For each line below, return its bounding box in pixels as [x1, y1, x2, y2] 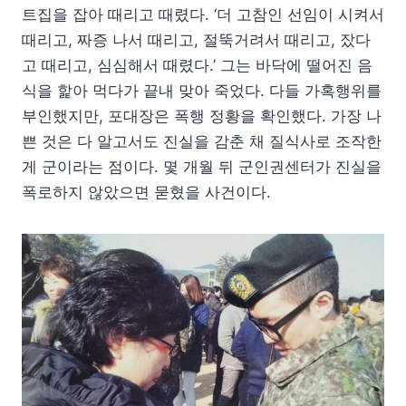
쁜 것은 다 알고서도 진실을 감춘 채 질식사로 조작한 [22, 131, 382, 150]
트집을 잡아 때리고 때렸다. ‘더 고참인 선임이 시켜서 [22, 5, 384, 24]
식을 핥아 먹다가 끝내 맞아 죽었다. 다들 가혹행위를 [22, 81, 382, 100]
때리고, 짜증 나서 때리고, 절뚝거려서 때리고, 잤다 [22, 30, 371, 49]
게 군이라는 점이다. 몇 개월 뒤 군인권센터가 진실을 [22, 157, 382, 176]
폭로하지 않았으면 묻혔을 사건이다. [22, 182, 271, 201]
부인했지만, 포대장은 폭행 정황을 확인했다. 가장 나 [22, 106, 382, 125]
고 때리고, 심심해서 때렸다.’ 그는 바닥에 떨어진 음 [22, 55, 372, 74]
